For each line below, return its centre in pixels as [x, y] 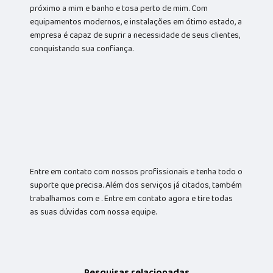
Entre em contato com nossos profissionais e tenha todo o [136, 172]
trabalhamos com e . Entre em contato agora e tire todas [132, 198]
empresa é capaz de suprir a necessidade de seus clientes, [135, 35]
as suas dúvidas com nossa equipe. [94, 212]
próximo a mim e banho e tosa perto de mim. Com [119, 8]
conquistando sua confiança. [82, 48]
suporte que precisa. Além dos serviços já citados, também [136, 185]
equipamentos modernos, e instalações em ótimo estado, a [136, 22]
